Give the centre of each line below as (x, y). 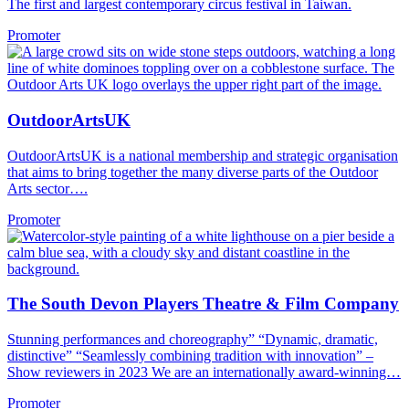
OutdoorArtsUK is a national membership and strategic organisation (203, 155)
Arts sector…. (47, 188)
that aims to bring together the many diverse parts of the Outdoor (193, 172)
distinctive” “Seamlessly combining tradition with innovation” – (190, 355)
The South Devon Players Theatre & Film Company (203, 304)
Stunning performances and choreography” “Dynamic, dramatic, (193, 339)
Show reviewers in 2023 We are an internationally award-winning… (204, 372)
